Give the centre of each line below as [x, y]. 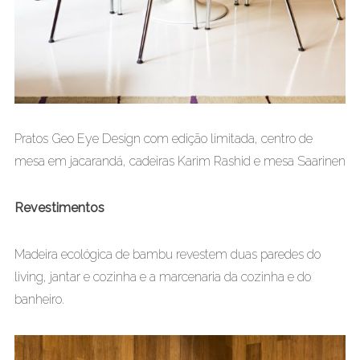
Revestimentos [59, 208]
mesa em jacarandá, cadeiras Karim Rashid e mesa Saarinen [180, 162]
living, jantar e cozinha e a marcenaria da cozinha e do [162, 277]
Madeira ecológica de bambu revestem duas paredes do [167, 255]
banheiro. [39, 300]
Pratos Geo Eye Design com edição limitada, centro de [163, 139]
